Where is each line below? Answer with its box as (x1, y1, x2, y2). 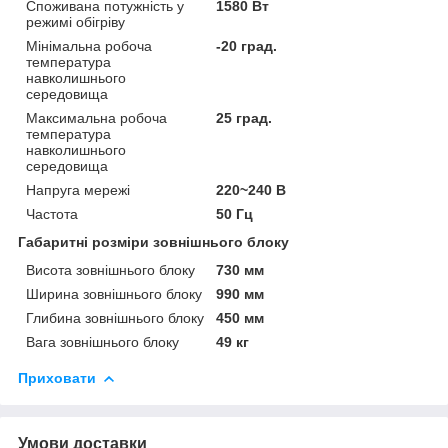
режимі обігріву (26, 13, 125, 30)
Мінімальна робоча (26, 37, 152, 54)
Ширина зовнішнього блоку (26, 285, 202, 302)
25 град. (216, 109, 273, 126)
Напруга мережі (26, 181, 130, 198)
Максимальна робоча (26, 109, 167, 126)
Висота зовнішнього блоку (26, 261, 195, 278)
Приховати (18, 369, 96, 386)
